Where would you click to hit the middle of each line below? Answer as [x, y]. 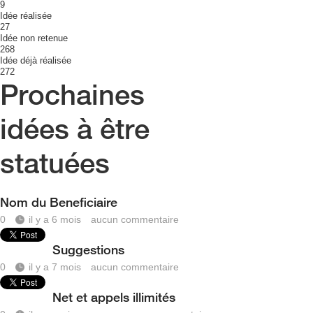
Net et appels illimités [114, 297]
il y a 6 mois [55, 219]
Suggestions [88, 249]
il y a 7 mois [55, 267]
